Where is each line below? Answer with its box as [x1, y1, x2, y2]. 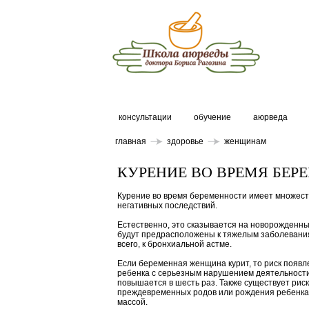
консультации [119, 112, 172, 122]
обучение [194, 112, 231, 122]
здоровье [167, 137, 203, 146]
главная [115, 137, 146, 146]
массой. [117, 297, 148, 307]
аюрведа [253, 112, 288, 122]
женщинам [224, 137, 266, 146]
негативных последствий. [117, 201, 217, 210]
